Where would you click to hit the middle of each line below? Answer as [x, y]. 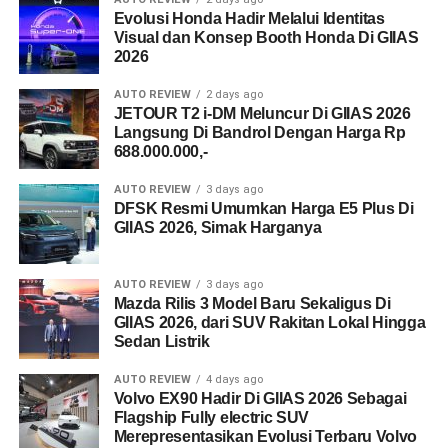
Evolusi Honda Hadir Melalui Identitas [249, 18]
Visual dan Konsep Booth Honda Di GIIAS [266, 37]
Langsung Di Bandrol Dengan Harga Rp [259, 132]
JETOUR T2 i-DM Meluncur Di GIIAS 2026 [262, 113]
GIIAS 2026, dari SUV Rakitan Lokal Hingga [269, 322]
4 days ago [234, 379]
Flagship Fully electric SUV [211, 417]
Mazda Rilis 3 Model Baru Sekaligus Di [252, 303]
